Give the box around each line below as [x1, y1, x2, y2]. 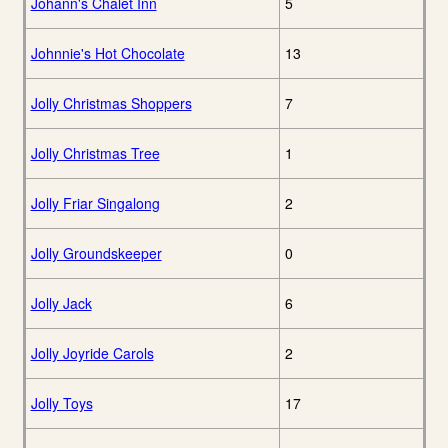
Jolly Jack [30, 293, 92, 314]
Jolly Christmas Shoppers [30, 93, 192, 114]
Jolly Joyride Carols [30, 343, 154, 364]
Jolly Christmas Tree [30, 143, 160, 164]
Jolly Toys [30, 393, 93, 414]
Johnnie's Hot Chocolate [30, 43, 185, 64]
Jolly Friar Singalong [30, 193, 160, 214]
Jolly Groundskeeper [30, 243, 162, 264]
